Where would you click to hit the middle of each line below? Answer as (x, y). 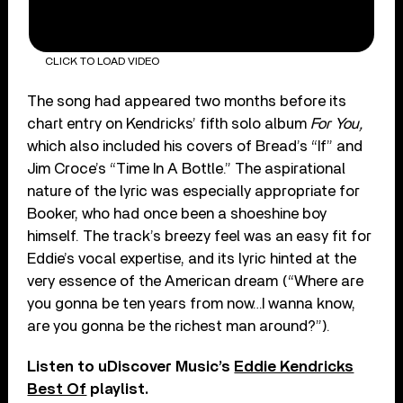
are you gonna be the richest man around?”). (181, 326)
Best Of (57, 389)
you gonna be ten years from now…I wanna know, (192, 303)
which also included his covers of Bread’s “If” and (195, 146)
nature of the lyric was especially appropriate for (194, 191)
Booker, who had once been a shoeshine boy (177, 213)
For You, (337, 123)
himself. (54, 236)
